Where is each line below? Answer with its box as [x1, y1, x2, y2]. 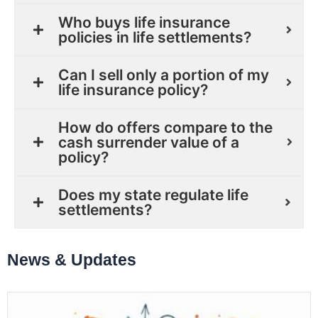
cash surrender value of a [58, 133, 239, 151]
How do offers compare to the [58, 118, 273, 136]
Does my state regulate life [58, 185, 248, 204]
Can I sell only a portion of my [58, 65, 269, 84]
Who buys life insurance [58, 13, 230, 31]
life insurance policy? [58, 80, 208, 99]
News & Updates [7, 250, 136, 269]
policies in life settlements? [58, 28, 251, 46]
